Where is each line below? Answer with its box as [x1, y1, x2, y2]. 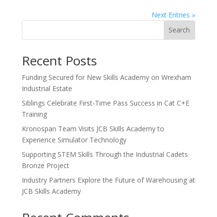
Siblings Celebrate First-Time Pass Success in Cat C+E [21, 98, 189, 108]
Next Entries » [152, 10, 196, 19]
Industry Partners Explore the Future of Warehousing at [21, 175, 195, 185]
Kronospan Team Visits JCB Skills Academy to [21, 124, 164, 133]
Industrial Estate [21, 83, 72, 93]
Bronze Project [21, 160, 69, 170]
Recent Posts [21, 51, 97, 69]
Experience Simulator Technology [21, 135, 126, 144]
